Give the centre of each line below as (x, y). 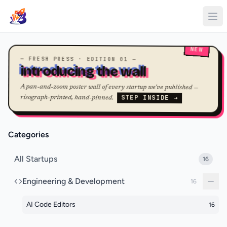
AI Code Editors (51, 204)
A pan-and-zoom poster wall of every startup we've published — (109, 87)
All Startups (36, 159)
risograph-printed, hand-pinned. (67, 98)
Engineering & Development (73, 181)
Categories (28, 135)
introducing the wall (83, 71)
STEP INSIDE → (149, 97)
